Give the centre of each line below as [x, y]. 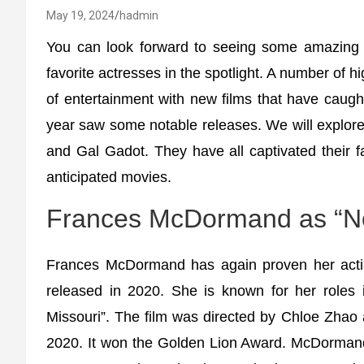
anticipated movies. [109, 177]
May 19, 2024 [80, 15]
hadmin [139, 15]
